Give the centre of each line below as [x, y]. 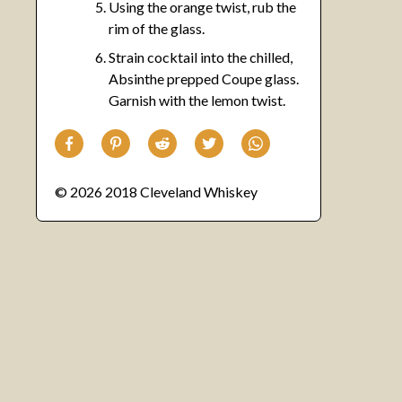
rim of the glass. [157, 29]
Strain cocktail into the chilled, [201, 57]
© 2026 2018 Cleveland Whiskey [156, 192]
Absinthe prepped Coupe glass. [204, 79]
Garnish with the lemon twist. [197, 100]
